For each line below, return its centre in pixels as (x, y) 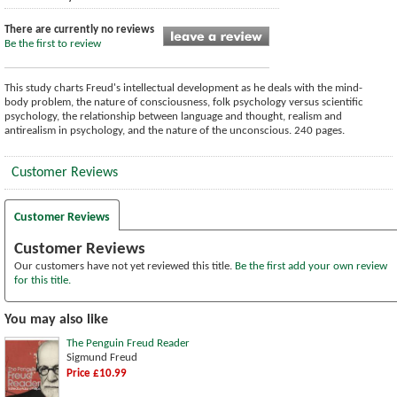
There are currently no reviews (79, 30)
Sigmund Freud (102, 358)
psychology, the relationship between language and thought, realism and (173, 117)
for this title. (43, 281)
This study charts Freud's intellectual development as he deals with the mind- (183, 89)
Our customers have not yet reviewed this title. (125, 267)
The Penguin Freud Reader (128, 344)
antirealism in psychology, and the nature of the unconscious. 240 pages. (175, 131)
